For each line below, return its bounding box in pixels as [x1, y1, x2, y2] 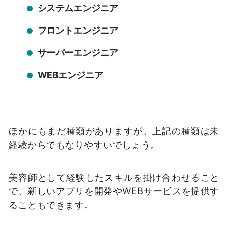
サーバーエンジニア [37, 47, 118, 58]
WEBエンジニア [37, 69, 103, 80]
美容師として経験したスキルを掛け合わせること [9, 172, 219, 183]
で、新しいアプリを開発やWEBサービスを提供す [9, 185, 219, 196]
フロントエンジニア [37, 25, 118, 36]
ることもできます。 [9, 199, 94, 210]
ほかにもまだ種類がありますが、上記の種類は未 [9, 125, 219, 137]
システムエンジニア [37, 3, 118, 14]
